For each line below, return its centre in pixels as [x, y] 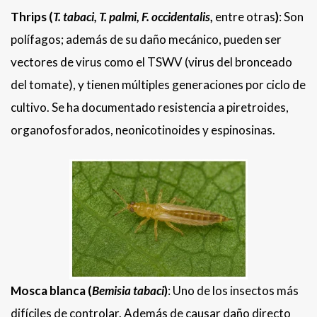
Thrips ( [32, 17]
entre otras [245, 17]
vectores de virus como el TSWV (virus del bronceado [151, 62]
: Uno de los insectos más [233, 291]
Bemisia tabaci [128, 291]
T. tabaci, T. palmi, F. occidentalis [132, 17]
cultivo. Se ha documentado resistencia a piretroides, [150, 108]
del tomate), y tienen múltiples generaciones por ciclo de [158, 85]
